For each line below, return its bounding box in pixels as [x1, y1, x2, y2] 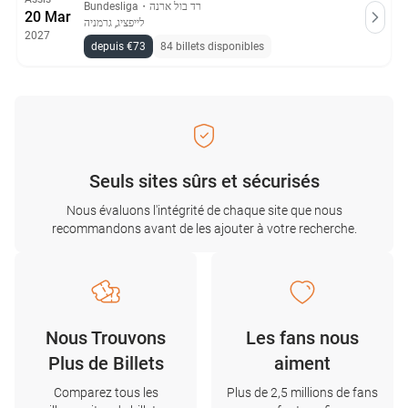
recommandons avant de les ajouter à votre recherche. [51, 221, 357, 236]
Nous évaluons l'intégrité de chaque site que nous [66, 203, 342, 218]
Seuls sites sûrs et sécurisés [88, 170, 320, 192]
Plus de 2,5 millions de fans [227, 385, 378, 400]
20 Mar [25, 8, 71, 25]
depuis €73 [91, 40, 146, 53]
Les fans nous [246, 327, 359, 349]
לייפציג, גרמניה [84, 16, 145, 29]
